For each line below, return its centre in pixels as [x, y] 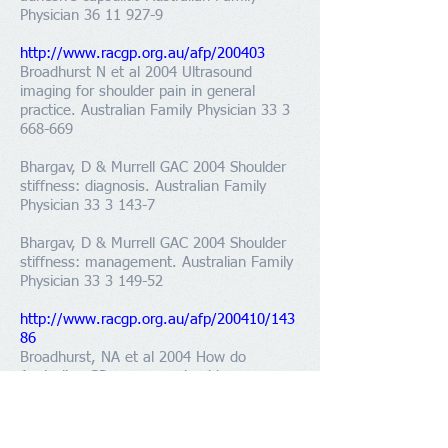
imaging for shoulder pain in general [137, 91]
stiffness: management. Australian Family [156, 262]
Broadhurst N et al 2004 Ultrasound [136, 72]
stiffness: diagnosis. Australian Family [143, 186]
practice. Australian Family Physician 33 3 [155, 110]
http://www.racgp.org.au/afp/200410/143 [157, 319]
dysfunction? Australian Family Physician [150, 395]
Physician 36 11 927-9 [91, 15]
